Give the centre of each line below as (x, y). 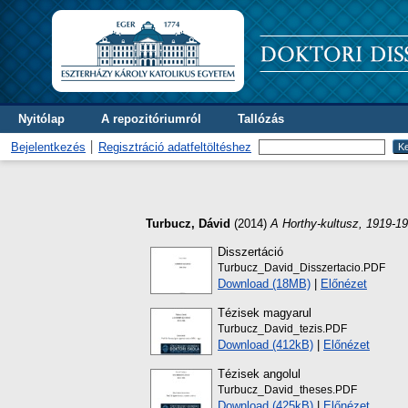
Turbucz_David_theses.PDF (287, 389)
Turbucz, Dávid (188, 223)
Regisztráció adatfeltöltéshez (175, 147)
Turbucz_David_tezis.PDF (282, 328)
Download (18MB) (264, 283)
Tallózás (261, 119)
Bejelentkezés (48, 147)
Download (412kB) (265, 344)
